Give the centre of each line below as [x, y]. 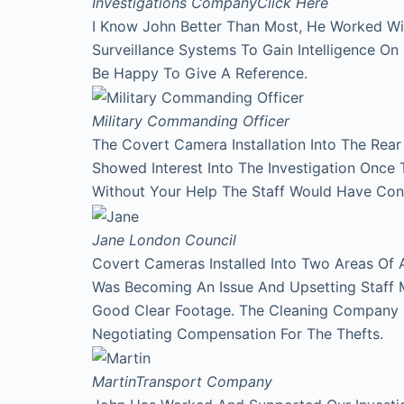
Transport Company [204, 382]
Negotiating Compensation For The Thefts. [238, 333]
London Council [183, 239]
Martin [114, 382]
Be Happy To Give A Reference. [200, 73]
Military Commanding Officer [191, 121]
